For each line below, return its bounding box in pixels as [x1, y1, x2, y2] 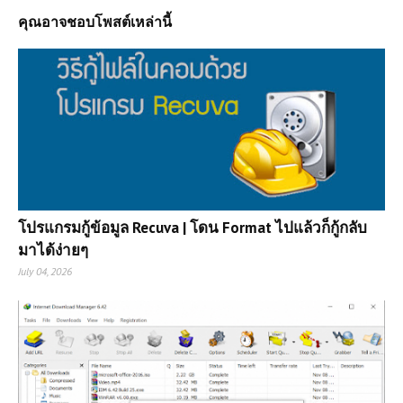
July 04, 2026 [18, 264, 72, 278]
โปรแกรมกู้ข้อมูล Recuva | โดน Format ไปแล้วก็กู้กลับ [18, 218, 367, 237]
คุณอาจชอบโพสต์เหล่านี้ [18, 13, 172, 31]
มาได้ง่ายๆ [18, 240, 88, 260]
